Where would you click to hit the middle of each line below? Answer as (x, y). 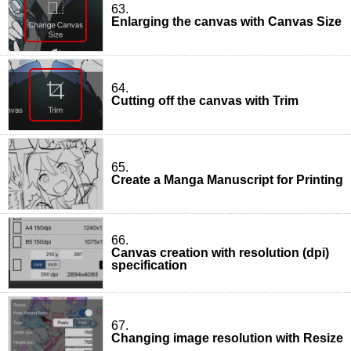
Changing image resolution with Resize (227, 338)
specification (149, 265)
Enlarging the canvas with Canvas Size (226, 21)
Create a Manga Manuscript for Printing (227, 179)
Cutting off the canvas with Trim (205, 100)
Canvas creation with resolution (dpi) (220, 252)
